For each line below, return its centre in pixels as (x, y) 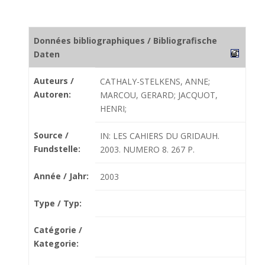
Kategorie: (56, 243)
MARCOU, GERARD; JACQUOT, (159, 95)
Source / (51, 135)
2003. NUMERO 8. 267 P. (147, 149)
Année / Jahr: (61, 176)
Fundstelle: (57, 149)
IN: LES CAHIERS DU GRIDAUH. (160, 136)
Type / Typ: (58, 203)
